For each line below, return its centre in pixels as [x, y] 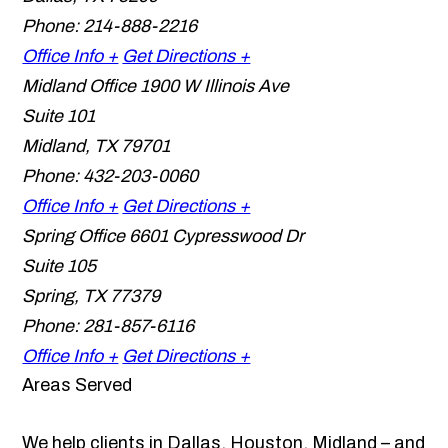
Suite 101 [59, 116]
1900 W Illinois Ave [215, 86]
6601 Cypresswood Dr [217, 236]
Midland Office [79, 86]
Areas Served [77, 385]
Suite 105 [59, 266]
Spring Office [74, 236]
